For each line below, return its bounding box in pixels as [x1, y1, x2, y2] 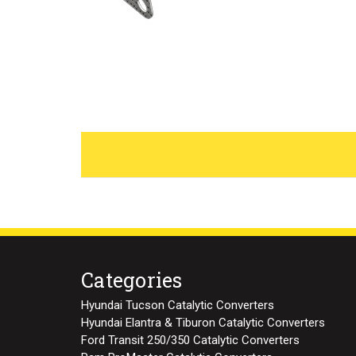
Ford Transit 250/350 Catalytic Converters [81, 332, 300, 347]
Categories [81, 266, 183, 293]
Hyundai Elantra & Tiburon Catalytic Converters [81, 315, 325, 330]
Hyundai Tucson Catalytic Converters [81, 297, 274, 312]
